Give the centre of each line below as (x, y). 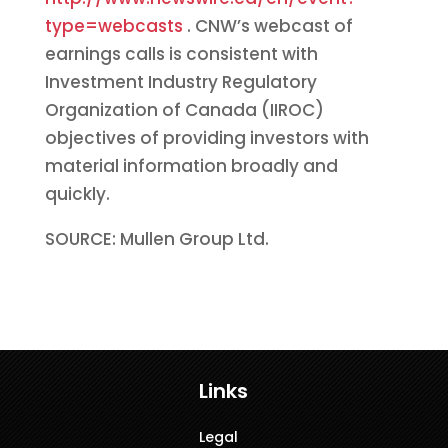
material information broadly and (191, 165)
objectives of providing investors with (206, 137)
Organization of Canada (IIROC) (184, 109)
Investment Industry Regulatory (180, 81)
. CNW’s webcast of (269, 25)
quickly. (77, 193)
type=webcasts (115, 25)
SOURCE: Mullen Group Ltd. (156, 238)
